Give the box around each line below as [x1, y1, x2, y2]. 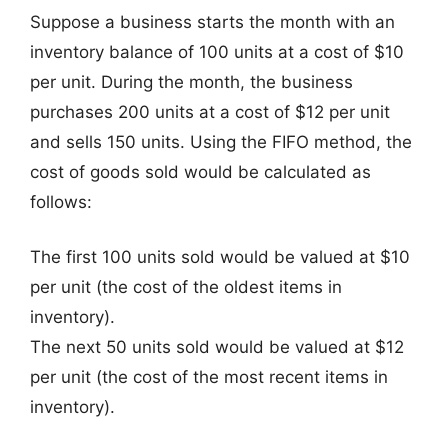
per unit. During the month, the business [30, 71, 353, 92]
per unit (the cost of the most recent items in [30, 367, 388, 387]
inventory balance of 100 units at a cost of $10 [30, 41, 404, 62]
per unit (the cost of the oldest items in [30, 277, 342, 297]
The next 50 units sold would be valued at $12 [30, 337, 404, 357]
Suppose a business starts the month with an [30, 11, 395, 32]
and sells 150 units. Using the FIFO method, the [30, 131, 412, 152]
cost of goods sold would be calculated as [30, 161, 371, 182]
